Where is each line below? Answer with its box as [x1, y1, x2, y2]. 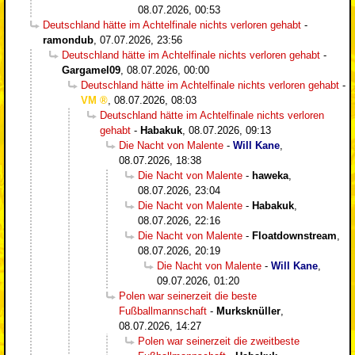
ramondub [43, 33, 94, 46]
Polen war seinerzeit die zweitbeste [138, 334, 300, 347]
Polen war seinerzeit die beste [119, 289, 257, 302]
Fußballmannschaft [119, 304, 207, 317]
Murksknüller [216, 304, 281, 317]
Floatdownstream [252, 229, 337, 242]
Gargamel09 [62, 63, 120, 76]
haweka [252, 169, 288, 181]
